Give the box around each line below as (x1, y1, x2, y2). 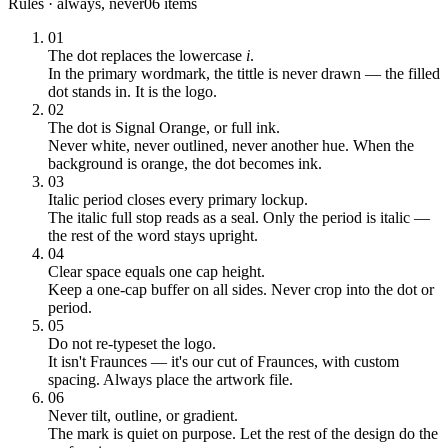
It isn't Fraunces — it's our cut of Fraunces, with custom (48, 353, 399, 370)
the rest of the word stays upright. (48, 227, 258, 244)
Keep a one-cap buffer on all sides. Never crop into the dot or (48, 281, 434, 298)
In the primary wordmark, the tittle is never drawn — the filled (48, 65, 440, 82)
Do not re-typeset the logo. (48, 335, 216, 352)
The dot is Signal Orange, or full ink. (48, 119, 280, 136)
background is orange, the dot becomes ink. (48, 155, 322, 172)
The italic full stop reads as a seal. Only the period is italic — (48, 209, 430, 226)
